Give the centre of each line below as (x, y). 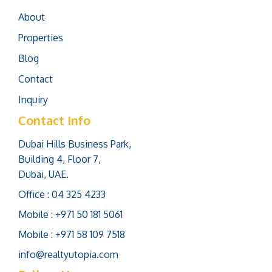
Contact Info (54, 120)
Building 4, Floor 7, (59, 159)
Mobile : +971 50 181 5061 (70, 214)
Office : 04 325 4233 (62, 194)
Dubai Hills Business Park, (75, 144)
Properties (41, 37)
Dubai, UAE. (43, 174)
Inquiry (33, 99)
